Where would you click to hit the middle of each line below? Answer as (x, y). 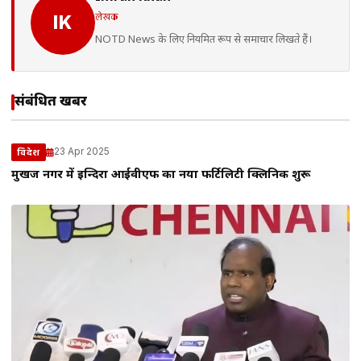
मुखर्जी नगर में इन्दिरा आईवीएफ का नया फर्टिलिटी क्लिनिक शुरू (161, 175)
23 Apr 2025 (81, 151)
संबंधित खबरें (51, 102)
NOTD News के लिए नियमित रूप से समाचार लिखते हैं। (203, 39)
